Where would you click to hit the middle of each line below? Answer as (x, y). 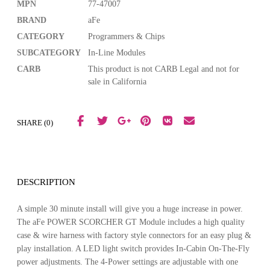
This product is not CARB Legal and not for (164, 69)
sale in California (117, 81)
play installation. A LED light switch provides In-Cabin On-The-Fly (133, 249)
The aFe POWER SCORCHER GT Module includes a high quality (131, 222)
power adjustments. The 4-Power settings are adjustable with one (127, 262)
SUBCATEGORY (49, 52)
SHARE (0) (35, 123)
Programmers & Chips (126, 36)
